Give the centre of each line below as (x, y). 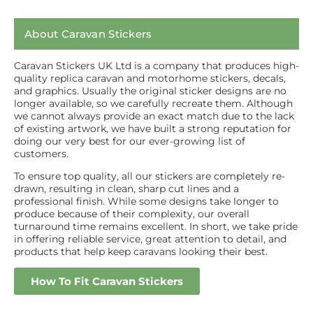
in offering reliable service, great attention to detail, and (150, 239)
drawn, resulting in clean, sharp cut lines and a (126, 188)
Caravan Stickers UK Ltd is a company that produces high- (156, 65)
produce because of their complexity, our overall (132, 213)
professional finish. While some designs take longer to (146, 201)
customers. (41, 153)
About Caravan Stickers (88, 34)
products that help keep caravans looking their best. (141, 251)
